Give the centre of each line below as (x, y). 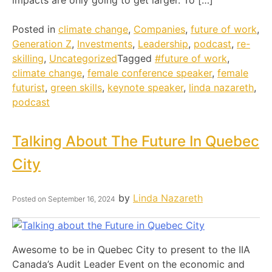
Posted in (35, 29)
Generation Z (42, 43)
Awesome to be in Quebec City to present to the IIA (131, 250)
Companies (159, 29)
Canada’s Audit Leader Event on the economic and (128, 264)
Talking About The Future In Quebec (136, 141)
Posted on (30, 199)
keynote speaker (145, 87)
